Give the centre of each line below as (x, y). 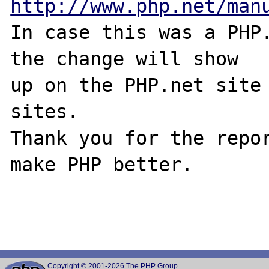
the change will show (125, 59)
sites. (45, 111)
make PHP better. (102, 164)
